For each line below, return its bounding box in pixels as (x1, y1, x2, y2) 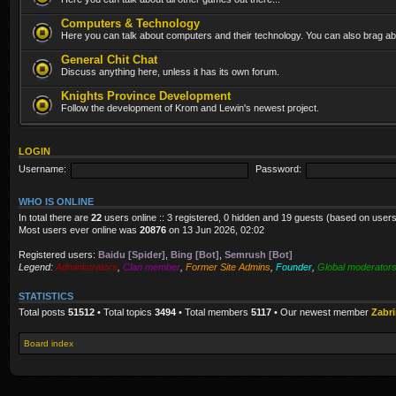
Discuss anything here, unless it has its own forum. (61, 65, 279, 77)
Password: (255, 164, 302, 175)
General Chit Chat (61, 52, 157, 66)
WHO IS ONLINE (19, 195, 94, 207)
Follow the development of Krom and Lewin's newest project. (61, 102, 319, 113)
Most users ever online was (19, 224, 140, 235)
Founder (276, 261, 312, 272)
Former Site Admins (186, 261, 270, 272)
